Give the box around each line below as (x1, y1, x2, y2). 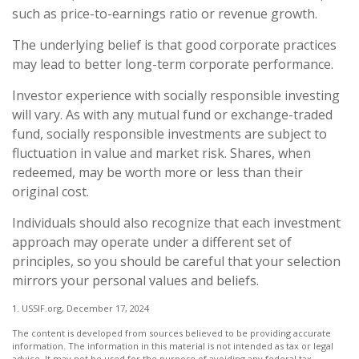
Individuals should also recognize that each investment (12, 214, 341, 232)
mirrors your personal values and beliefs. (12, 272, 259, 290)
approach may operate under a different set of (12, 233, 292, 252)
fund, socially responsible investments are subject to (12, 125, 327, 143)
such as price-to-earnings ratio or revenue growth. (12, 5, 317, 23)
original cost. (12, 183, 89, 201)
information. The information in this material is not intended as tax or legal (12, 340, 333, 353)
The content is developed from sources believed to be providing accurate (12, 327, 331, 340)
